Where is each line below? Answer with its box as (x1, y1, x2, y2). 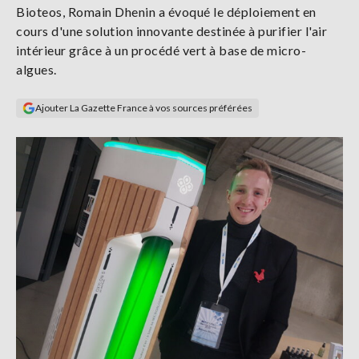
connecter (49, 21, 106, 34)
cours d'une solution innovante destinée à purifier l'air (16, 23, 327, 38)
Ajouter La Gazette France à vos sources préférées (35, 102, 252, 114)
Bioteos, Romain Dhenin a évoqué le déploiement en (16, 4, 317, 19)
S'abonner (26, 66, 79, 79)
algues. (16, 62, 57, 77)
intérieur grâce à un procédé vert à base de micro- (16, 42, 306, 58)
